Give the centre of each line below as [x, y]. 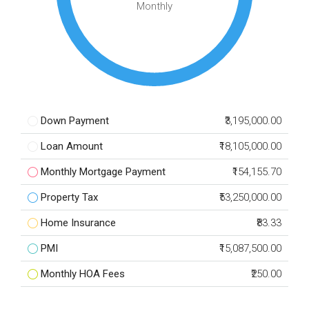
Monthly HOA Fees [83, 274]
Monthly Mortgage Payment [103, 172]
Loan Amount [72, 146]
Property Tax [69, 197]
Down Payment [75, 121]
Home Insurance [78, 223]
